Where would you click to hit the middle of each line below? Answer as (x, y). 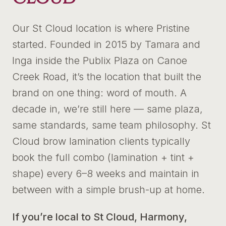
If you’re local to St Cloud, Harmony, (100, 217)
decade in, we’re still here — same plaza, (107, 109)
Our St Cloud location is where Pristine (101, 28)
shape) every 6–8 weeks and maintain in (106, 174)
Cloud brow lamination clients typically (101, 141)
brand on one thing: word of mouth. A (99, 93)
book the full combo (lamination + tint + (103, 157)
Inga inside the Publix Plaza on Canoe (100, 61)
